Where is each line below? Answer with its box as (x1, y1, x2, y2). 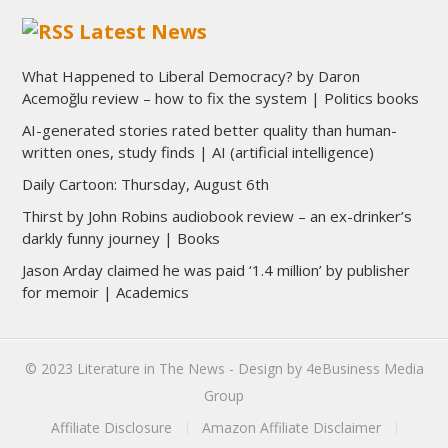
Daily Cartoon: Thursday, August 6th (21, 173, 269, 194)
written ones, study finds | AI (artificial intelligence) (21, 141, 374, 162)
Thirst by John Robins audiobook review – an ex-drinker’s (21, 205, 412, 226)
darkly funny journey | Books (21, 227, 220, 248)
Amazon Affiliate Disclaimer (202, 417, 381, 437)
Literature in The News (76, 358, 225, 378)
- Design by (224, 358, 306, 378)
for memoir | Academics (21, 281, 189, 302)
